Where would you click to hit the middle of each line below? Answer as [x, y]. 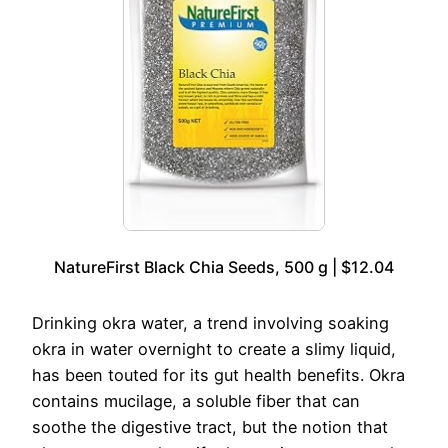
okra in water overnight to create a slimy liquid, [214, 348]
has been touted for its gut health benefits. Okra [218, 374]
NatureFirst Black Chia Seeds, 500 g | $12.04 [224, 266]
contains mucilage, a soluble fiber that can [196, 400]
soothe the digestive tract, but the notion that [210, 426]
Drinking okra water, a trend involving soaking [210, 322]
